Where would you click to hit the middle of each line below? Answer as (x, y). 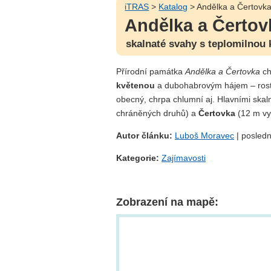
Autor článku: (145, 135)
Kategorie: (138, 158)
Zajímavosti (184, 158)
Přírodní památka (151, 71)
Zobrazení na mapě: (167, 202)
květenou (135, 85)
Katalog (173, 6)
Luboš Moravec (204, 135)
